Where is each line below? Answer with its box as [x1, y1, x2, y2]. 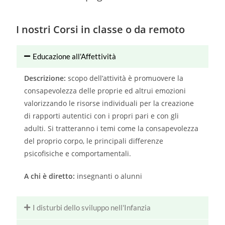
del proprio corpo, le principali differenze [24, 136, 164, 146]
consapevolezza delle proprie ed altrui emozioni [24, 86, 186, 96]
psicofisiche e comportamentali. [24, 149, 132, 159]
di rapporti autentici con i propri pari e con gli [24, 111, 179, 121]
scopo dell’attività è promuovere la [66, 73, 184, 83]
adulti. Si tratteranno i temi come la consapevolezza [24, 124, 199, 134]
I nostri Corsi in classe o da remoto [16, 23, 185, 37]
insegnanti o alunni [77, 171, 143, 181]
